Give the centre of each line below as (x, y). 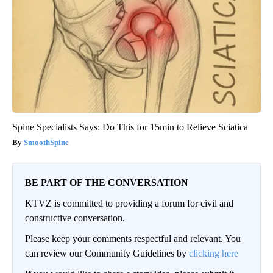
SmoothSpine (46, 143)
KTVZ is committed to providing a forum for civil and (129, 204)
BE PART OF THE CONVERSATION (107, 183)
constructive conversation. (75, 218)
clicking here (214, 253)
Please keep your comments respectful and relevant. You (133, 239)
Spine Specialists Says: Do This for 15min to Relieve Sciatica (130, 127)
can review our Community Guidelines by (107, 253)
